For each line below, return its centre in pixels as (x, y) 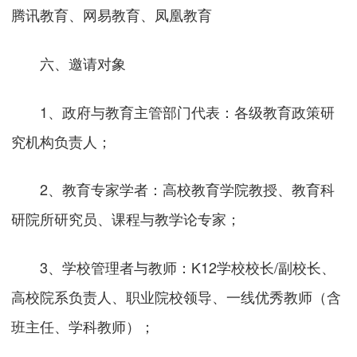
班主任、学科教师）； (83, 326)
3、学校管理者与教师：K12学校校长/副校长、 (174, 267)
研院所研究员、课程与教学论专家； (126, 219)
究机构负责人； (62, 141)
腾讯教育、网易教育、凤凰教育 (112, 14)
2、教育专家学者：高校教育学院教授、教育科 (173, 189)
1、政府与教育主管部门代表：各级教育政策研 (173, 111)
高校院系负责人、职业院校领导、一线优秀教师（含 (177, 297)
